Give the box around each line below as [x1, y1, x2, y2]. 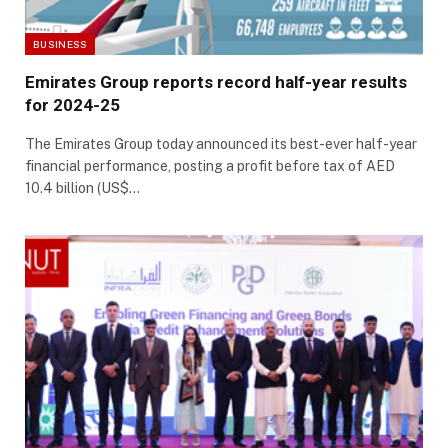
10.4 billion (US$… [25, 180, 140, 197]
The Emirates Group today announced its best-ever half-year [25, 136, 417, 153]
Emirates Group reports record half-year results [25, 72, 407, 93]
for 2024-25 [25, 95, 120, 116]
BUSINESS [33, 38, 88, 51]
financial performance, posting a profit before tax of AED [25, 158, 395, 175]
